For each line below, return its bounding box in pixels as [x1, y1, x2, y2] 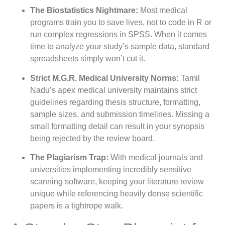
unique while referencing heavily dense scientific [30, 189, 203, 198]
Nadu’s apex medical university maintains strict [30, 85, 197, 94]
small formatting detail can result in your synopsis [30, 122, 204, 131]
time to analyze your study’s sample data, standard [30, 42, 209, 51]
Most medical [138, 6, 187, 15]
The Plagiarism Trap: [30, 153, 108, 162]
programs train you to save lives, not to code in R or [30, 18, 211, 27]
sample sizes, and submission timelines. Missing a [30, 109, 209, 119]
